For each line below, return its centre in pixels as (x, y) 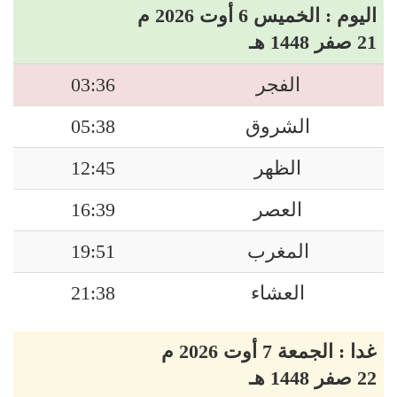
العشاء (278, 293)
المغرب (278, 252)
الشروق (278, 127)
